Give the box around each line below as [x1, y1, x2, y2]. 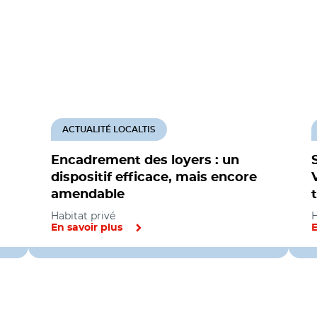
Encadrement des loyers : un [51, 154, 239, 167]
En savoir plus [51, 223, 122, 233]
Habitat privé [51, 209, 115, 222]
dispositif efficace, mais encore [51, 171, 257, 184]
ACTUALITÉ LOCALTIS [62, 125, 156, 134]
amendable [51, 188, 125, 201]
